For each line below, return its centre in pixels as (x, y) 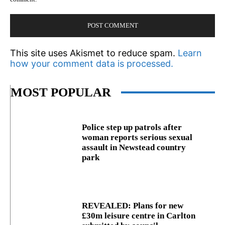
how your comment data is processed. (92, 64)
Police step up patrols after (132, 127)
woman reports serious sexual (137, 137)
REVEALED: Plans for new (133, 205)
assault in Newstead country (134, 147)
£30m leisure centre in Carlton (139, 215)
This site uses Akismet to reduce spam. (94, 53)
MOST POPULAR (61, 92)
